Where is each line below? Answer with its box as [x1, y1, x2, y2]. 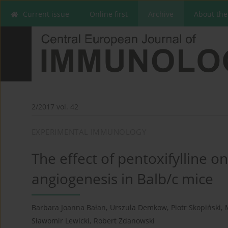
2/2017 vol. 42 [32, 102, 78, 112]
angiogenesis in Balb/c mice [32, 169, 213, 189]
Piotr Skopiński [171, 203, 221, 213]
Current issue [23, 9, 69, 19]
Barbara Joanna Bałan [32, 203, 106, 213]
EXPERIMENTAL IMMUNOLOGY [32, 127, 147, 137]
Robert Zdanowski [94, 216, 155, 226]
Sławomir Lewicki [32, 216, 90, 226]
